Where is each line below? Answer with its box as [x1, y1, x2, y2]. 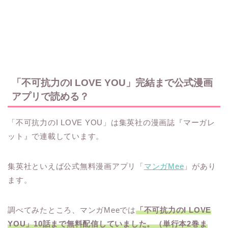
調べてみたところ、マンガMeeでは [8, 205, 136, 214]
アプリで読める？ [12, 91, 89, 102]
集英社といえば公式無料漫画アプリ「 [8, 161, 144, 170]
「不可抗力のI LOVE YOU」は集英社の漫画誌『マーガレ [8, 118, 215, 127]
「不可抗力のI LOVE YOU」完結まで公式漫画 [12, 77, 213, 88]
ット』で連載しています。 [8, 131, 104, 140]
